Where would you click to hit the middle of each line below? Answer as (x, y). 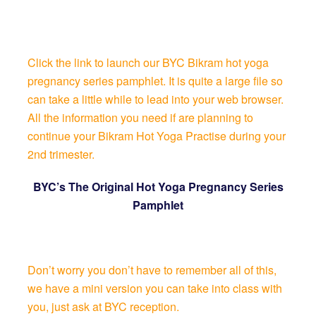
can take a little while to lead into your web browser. (155, 99)
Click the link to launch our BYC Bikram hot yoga (148, 62)
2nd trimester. (61, 154)
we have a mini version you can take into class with (154, 288)
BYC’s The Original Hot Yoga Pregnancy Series (158, 186)
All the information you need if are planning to (140, 117)
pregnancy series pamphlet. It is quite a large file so (155, 80)
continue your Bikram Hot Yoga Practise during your (156, 135)
